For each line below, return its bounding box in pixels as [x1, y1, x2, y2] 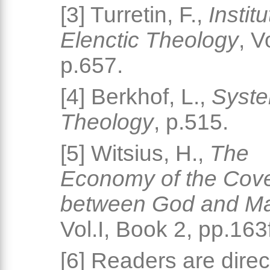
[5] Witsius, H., [60, 141, 210, 166]
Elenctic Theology [60, 28, 239, 53]
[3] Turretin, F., [60, 2, 209, 28]
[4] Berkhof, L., [60, 84, 212, 110]
